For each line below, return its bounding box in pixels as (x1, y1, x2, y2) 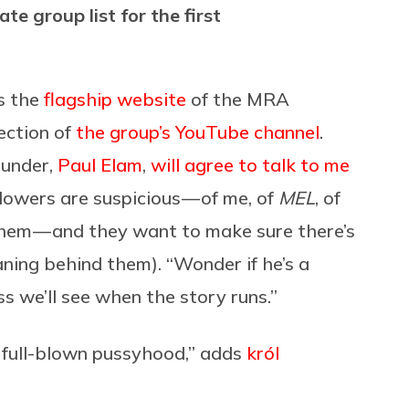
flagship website (44, 87, 186, 110)
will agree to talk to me (151, 152, 350, 176)
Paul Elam (58, 152, 142, 176)
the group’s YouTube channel (76, 120, 320, 143)
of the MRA (186, 87, 289, 110)
